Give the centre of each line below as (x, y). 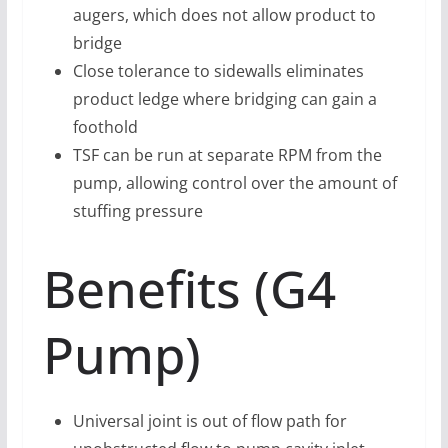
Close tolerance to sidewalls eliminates (218, 71)
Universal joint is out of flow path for (209, 421)
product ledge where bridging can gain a (224, 99)
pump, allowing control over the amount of (234, 183)
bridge (97, 43)
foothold (105, 127)
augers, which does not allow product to (224, 15)
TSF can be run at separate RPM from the (227, 155)
